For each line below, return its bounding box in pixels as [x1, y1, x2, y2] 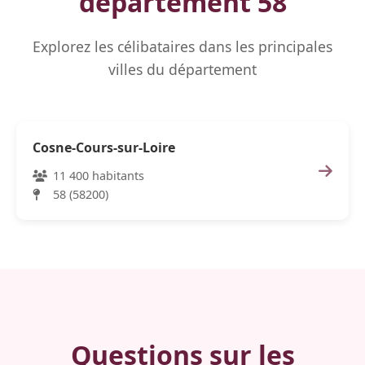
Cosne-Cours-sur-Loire [33, 139, 175, 156]
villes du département [108, 59, 257, 79]
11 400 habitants [50, 168, 144, 183]
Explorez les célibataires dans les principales [33, 37, 332, 56]
